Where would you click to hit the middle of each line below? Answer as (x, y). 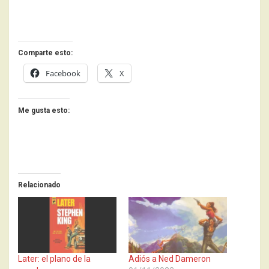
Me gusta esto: (44, 110)
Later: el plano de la (54, 259)
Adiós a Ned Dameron (170, 259)
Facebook (63, 73)
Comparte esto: (45, 53)
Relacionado (39, 185)
